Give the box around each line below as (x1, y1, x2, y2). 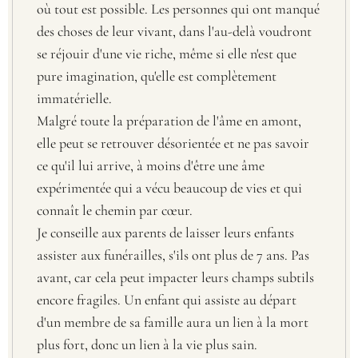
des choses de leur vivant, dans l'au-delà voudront (37, 22, 312, 40)
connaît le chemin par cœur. (37, 201, 193, 219)
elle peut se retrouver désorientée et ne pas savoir (37, 133, 309, 152)
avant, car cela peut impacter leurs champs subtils (37, 268, 314, 286)
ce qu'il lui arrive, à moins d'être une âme (37, 156, 265, 174)
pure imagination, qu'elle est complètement (37, 66, 276, 85)
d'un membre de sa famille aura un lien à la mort (37, 312, 308, 331)
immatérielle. (37, 89, 112, 107)
